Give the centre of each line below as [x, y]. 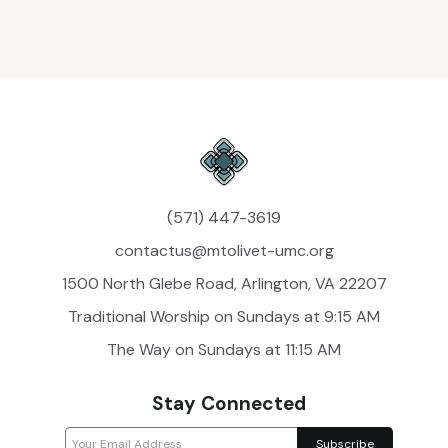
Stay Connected [229, 404]
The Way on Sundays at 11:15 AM [224, 350]
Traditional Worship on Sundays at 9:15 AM [224, 317]
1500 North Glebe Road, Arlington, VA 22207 [224, 284]
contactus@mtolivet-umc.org [224, 251]
